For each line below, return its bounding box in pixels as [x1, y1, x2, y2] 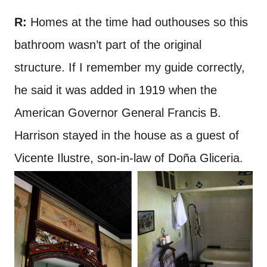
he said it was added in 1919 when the [14, 83, 217, 97]
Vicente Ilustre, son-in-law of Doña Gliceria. [14, 151, 243, 165]
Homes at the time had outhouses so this [27, 15, 248, 29]
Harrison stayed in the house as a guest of [14, 129, 239, 142]
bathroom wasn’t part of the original [14, 38, 201, 52]
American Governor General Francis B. [14, 106, 221, 120]
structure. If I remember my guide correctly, [14, 61, 245, 74]
